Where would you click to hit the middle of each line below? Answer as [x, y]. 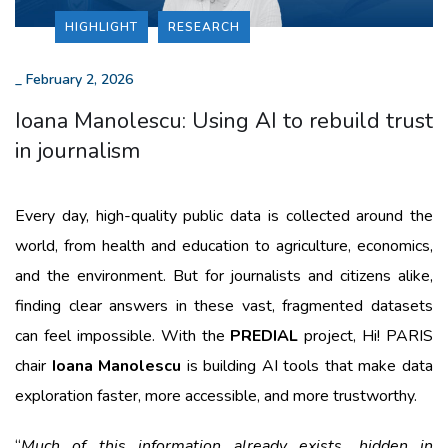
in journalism [77, 150]
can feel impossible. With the [123, 335]
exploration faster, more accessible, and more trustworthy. [216, 395]
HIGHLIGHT [101, 26]
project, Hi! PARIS [365, 335]
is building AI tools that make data [307, 365]
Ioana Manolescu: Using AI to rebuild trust [224, 120]
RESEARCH [204, 26]
